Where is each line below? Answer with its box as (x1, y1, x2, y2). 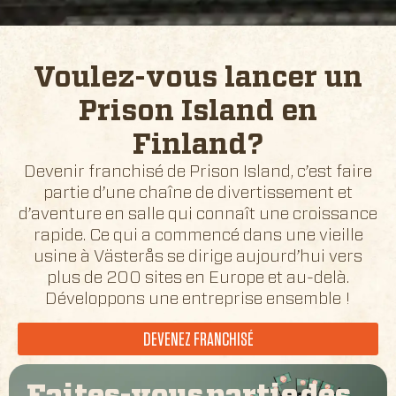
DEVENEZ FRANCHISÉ (142, 330, 254, 350)
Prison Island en (79, 96, 317, 126)
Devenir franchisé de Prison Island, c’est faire (24, 163, 372, 180)
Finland (133, 130, 247, 159)
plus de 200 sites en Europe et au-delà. (47, 269, 349, 286)
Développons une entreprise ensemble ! (45, 290, 351, 308)
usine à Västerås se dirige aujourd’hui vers (34, 247, 362, 265)
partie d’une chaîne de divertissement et (43, 184, 353, 202)
